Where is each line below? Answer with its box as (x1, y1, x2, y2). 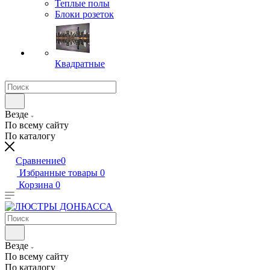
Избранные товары (19, 168, 98, 178)
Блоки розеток (55, 9, 114, 19)
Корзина (19, 180, 53, 190)
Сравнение (16, 155, 61, 166)
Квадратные (55, 58, 105, 69)
